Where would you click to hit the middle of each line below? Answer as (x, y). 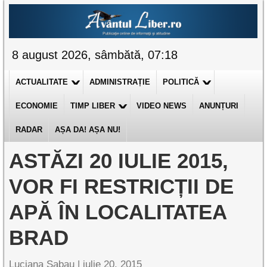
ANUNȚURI (219, 106)
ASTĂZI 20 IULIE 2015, (119, 161)
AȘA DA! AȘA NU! (88, 130)
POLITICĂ (181, 82)
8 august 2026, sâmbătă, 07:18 (95, 55)
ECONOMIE (37, 106)
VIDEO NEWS (162, 106)
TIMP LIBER (93, 106)
